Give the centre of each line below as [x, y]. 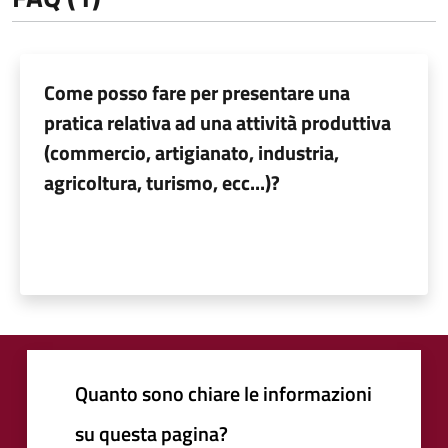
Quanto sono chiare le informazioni [223, 393]
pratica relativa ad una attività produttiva [217, 122]
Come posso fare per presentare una [197, 92]
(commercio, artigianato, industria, [191, 152]
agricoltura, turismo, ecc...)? [162, 182]
